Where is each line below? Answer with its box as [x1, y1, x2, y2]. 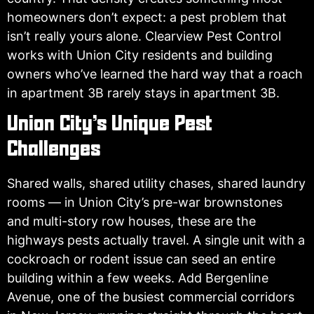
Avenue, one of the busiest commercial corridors [7, 289, 294, 304]
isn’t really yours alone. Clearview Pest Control [7, 28, 281, 43]
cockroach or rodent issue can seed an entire [7, 251, 275, 266]
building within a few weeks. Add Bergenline [7, 270, 268, 285]
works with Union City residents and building [7, 47, 273, 62]
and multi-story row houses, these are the [7, 213, 256, 228]
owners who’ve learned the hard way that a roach [7, 66, 303, 81]
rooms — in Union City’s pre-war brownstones [7, 194, 282, 210]
